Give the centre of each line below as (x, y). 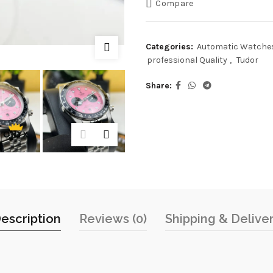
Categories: (171, 47)
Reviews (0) (113, 218)
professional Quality (187, 60)
